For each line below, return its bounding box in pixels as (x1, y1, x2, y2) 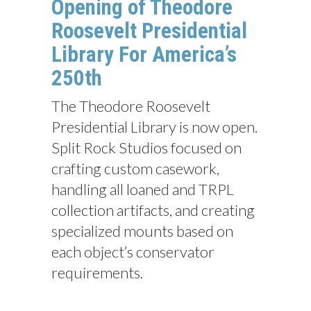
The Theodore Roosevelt (51, 96, 210, 115)
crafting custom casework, (51, 159, 219, 178)
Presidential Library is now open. (51, 117, 258, 136)
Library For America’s (51, 42, 237, 67)
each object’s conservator (51, 242, 215, 261)
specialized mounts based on (51, 221, 233, 240)
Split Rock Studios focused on (51, 138, 242, 157)
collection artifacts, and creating (51, 201, 255, 219)
